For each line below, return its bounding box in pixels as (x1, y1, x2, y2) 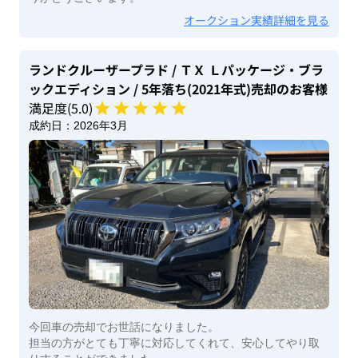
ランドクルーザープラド (29, 60, 169, 80)
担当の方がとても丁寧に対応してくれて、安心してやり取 (29, 336, 320, 349)
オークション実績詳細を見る (184, 12, 329, 29)
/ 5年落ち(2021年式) (130, 79, 251, 99)
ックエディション (29, 79, 130, 99)
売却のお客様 (251, 79, 328, 99)
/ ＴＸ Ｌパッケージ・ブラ (169, 60, 324, 80)
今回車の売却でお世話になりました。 (29, 320, 219, 333)
